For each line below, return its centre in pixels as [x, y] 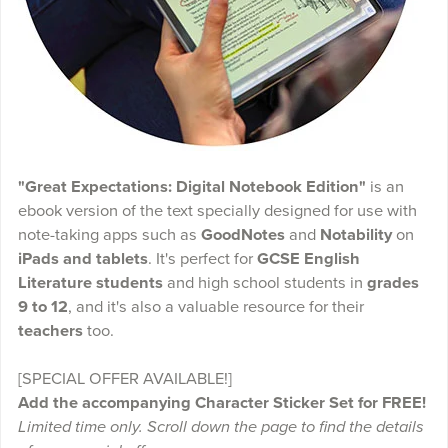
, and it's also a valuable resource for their [215, 307]
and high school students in [264, 283]
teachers [50, 331]
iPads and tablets [82, 259]
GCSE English [308, 259]
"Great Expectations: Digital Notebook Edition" [191, 187]
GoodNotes [242, 235]
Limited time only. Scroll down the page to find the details [220, 427]
